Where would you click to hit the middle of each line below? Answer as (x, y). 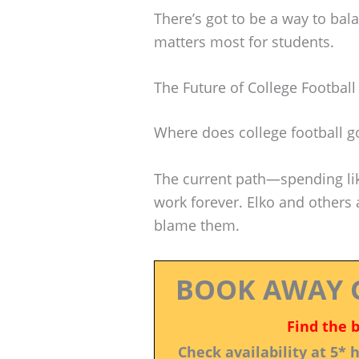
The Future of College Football (255, 88)
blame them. (197, 226)
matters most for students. (244, 41)
